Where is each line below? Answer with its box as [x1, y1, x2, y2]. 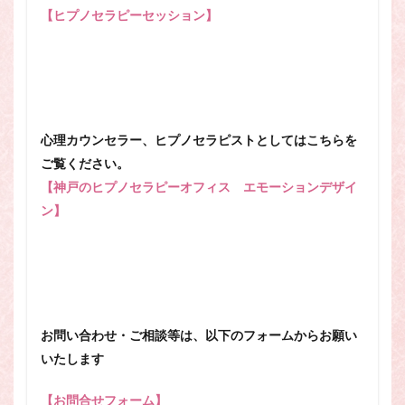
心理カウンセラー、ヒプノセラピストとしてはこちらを [41, 133, 357, 147]
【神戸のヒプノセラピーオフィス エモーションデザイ [41, 180, 357, 194]
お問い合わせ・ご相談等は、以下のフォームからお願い [41, 328, 357, 343]
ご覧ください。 [41, 156, 129, 171]
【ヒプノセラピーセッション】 [41, 8, 218, 23]
